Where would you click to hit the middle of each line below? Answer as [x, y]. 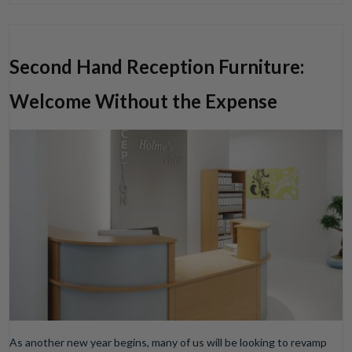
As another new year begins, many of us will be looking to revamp [169, 343]
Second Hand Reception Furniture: [157, 66]
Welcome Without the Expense [144, 101]
